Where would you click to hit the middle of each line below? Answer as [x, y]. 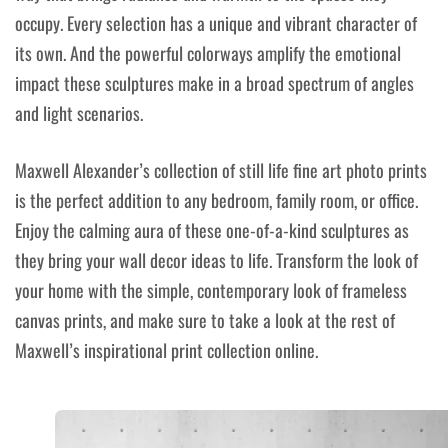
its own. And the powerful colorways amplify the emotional [208, 53]
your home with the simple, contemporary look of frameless [211, 290]
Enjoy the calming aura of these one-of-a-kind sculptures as [212, 230]
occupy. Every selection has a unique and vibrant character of [216, 23]
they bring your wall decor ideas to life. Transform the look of [216, 260]
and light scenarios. [79, 113]
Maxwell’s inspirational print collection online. [166, 350]
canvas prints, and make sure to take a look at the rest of [205, 320]
